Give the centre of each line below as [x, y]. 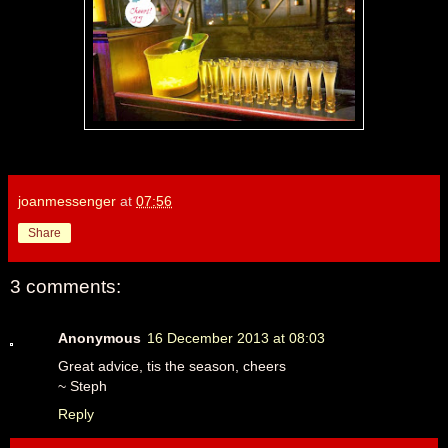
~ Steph [82, 385]
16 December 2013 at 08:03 [236, 337]
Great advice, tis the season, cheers [172, 365]
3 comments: [65, 286]
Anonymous [99, 337]
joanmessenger [67, 200]
